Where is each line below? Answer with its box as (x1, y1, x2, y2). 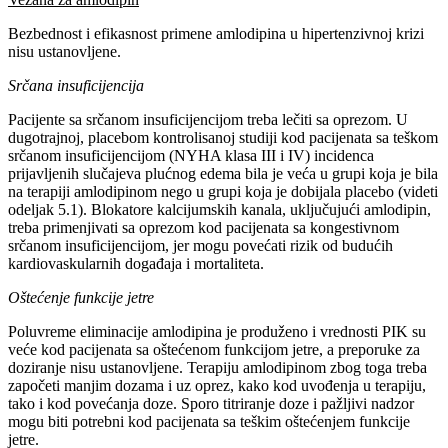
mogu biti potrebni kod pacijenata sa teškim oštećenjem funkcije (8, 412, 410, 430)
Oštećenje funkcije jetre (8, 288, 154, 306)
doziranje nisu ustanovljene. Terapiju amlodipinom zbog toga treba (8, 358, 427, 376)
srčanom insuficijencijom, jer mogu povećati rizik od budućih (8, 236, 393, 254)
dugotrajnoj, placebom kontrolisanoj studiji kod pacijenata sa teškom (8, 128, 438, 146)
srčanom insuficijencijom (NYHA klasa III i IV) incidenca (8, 146, 374, 164)
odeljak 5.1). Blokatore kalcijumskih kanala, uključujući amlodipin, (8, 200, 431, 218)
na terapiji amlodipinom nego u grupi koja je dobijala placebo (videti (8, 182, 438, 200)
